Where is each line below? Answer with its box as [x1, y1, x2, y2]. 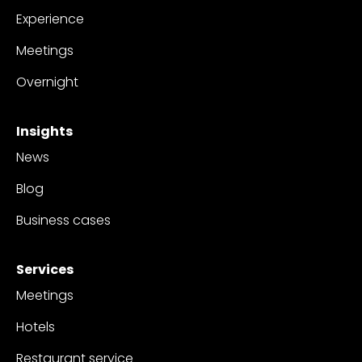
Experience [16, 9, 84, 28]
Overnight [16, 72, 78, 91]
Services [16, 259, 74, 279]
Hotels [16, 317, 55, 336]
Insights [16, 121, 73, 141]
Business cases [16, 210, 111, 229]
